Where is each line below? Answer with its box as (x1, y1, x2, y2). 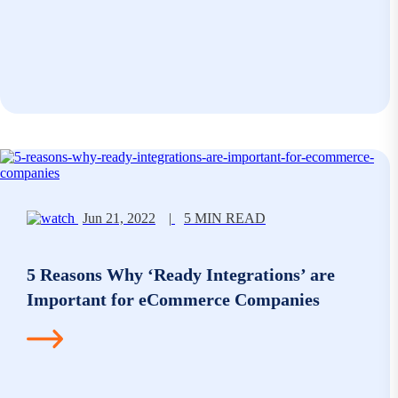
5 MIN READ (184, 211, 266, 227)
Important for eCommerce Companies (27, 289, 320, 309)
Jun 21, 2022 (83, 211, 155, 227)
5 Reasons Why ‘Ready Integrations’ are (27, 264, 335, 284)
